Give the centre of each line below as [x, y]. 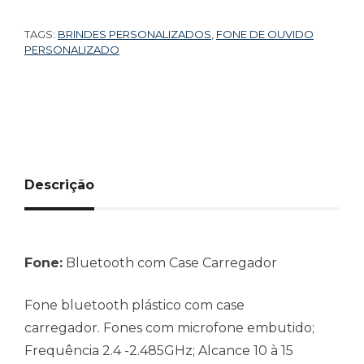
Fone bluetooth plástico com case [134, 305]
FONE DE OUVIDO [265, 34]
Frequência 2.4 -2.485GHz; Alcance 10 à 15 [159, 350]
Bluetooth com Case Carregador [170, 262]
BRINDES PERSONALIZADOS [134, 34]
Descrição [59, 184]
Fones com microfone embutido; [207, 327]
